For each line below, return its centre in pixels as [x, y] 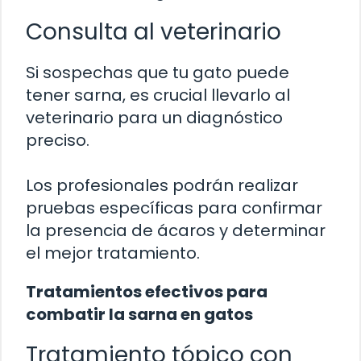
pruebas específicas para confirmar [174, 207]
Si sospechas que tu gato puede [158, 72]
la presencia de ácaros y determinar [176, 230]
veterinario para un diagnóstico [154, 117]
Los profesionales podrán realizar [162, 185]
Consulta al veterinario [154, 31]
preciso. [58, 140]
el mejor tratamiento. [113, 253]
